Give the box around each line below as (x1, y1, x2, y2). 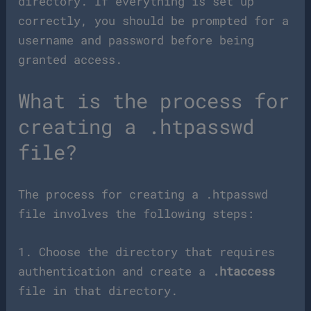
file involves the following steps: (18, 205, 255, 221)
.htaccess (212, 262, 276, 279)
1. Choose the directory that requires (18, 243, 276, 260)
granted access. (18, 51, 123, 68)
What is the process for (18, 87, 290, 115)
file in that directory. (18, 282, 178, 299)
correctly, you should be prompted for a (18, 12, 289, 29)
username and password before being (18, 32, 255, 49)
